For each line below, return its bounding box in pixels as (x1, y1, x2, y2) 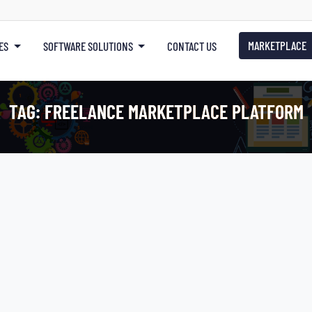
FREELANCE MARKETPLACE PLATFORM (44, 99, 304, 123)
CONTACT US (167, 39, 217, 53)
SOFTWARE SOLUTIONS (42, 39, 133, 53)
